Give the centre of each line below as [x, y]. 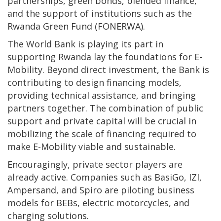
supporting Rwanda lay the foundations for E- [105, 56]
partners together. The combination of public [105, 108]
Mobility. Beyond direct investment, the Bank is [108, 69]
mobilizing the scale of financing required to [102, 133]
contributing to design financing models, [94, 82]
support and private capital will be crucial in [102, 121]
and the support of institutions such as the [100, 13]
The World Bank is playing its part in [85, 44]
